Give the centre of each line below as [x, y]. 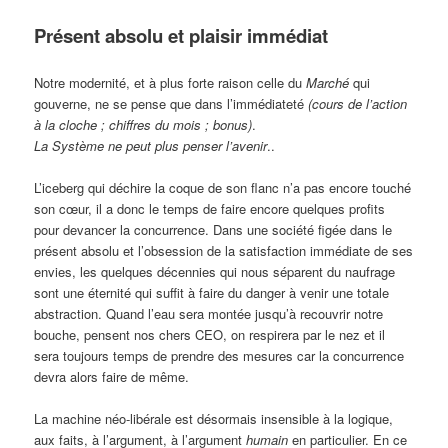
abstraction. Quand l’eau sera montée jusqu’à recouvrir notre [209, 314]
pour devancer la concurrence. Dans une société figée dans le [213, 230]
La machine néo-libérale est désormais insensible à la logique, [214, 419]
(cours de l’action [358, 103]
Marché [328, 82]
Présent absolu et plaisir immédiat [181, 35]
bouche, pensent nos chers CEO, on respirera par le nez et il [210, 335]
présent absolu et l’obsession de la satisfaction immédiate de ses [224, 251]
